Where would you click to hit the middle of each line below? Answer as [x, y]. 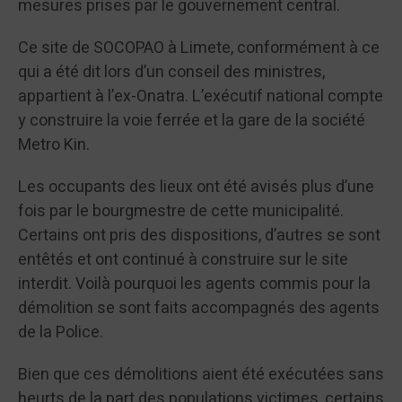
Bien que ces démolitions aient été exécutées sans [201, 375]
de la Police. [61, 333]
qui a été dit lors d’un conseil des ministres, [171, 73]
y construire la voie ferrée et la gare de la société [192, 121]
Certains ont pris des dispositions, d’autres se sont [199, 236]
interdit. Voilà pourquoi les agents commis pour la [194, 284]
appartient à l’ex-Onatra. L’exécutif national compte [201, 97]
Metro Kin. [54, 145]
